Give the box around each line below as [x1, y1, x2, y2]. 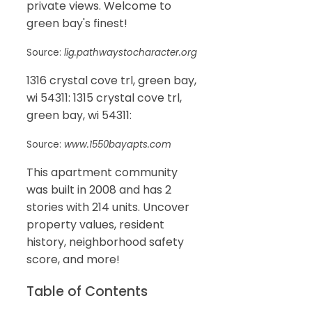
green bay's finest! [26, 15, 127, 31]
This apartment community [26, 164, 178, 180]
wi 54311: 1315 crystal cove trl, [26, 89, 182, 106]
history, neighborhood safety [26, 233, 184, 250]
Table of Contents [26, 282, 148, 302]
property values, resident [26, 216, 164, 233]
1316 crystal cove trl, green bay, [26, 72, 196, 88]
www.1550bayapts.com [64, 137, 171, 151]
